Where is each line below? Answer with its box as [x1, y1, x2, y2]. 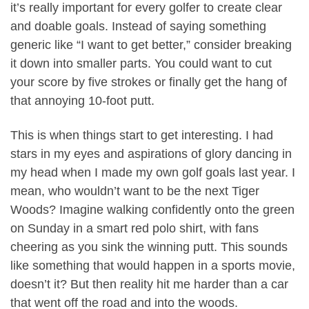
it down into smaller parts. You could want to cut [10, 57, 272, 71]
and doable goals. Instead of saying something [10, 19, 266, 34]
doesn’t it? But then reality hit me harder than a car [10, 277, 288, 291]
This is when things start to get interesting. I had [10, 128, 273, 142]
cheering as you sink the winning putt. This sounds [10, 239, 288, 254]
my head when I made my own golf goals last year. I [10, 165, 295, 179]
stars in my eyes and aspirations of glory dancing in [10, 146, 292, 161]
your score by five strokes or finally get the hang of [10, 75, 287, 90]
